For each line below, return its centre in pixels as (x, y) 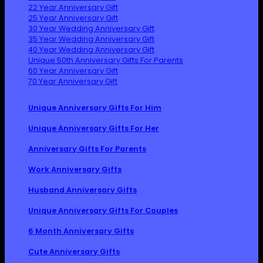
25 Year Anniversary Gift (73, 18)
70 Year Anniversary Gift (73, 82)
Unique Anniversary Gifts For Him (95, 108)
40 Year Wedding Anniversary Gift (91, 50)
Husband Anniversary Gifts (82, 190)
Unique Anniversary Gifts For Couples (103, 211)
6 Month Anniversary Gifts (81, 231)
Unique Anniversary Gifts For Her (94, 129)
